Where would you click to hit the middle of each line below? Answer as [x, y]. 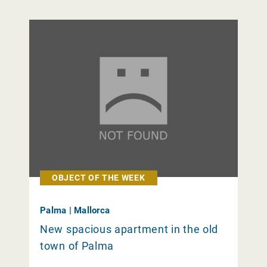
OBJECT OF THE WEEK [99, 177]
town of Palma [77, 246]
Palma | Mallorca [75, 210]
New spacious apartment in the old [129, 229]
